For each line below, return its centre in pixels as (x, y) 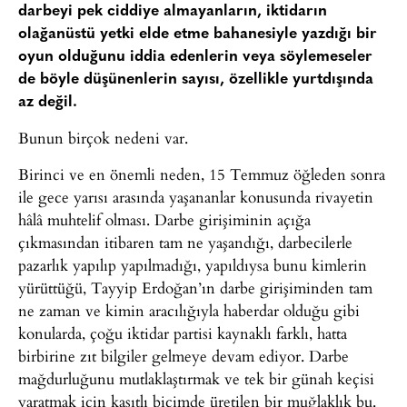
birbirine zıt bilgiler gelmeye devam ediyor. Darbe (184, 355)
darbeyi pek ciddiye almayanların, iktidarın (173, 11)
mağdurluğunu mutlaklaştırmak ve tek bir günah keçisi (196, 378)
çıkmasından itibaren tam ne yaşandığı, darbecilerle (185, 242)
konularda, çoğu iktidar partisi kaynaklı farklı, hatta (183, 333)
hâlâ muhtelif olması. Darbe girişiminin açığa (164, 219)
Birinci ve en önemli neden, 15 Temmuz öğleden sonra (202, 174)
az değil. (48, 102)
